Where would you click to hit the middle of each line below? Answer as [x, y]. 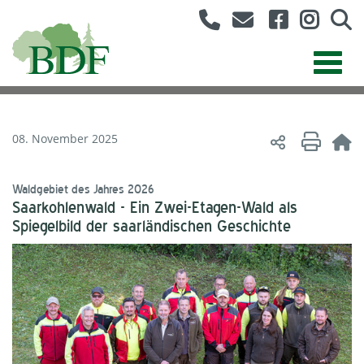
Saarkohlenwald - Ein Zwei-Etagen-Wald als [155, 208]
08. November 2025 [65, 139]
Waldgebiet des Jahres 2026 [83, 190]
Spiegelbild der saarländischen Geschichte [152, 226]
